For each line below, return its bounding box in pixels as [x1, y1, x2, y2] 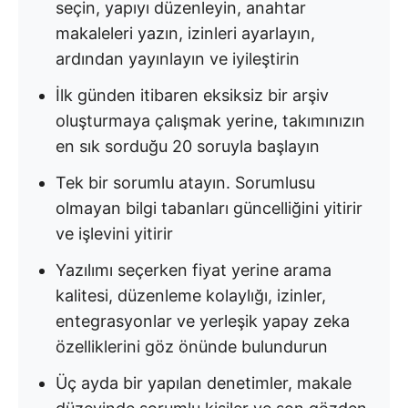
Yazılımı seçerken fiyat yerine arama [56, 260, 331, 280]
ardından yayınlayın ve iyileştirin [56, 49, 300, 68]
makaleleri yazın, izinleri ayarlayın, [56, 24, 315, 43]
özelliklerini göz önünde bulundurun [56, 337, 328, 356]
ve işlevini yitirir [56, 224, 173, 243]
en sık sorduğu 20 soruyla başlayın [56, 137, 320, 156]
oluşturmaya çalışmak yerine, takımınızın [56, 111, 365, 130]
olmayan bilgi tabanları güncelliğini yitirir [56, 199, 362, 218]
